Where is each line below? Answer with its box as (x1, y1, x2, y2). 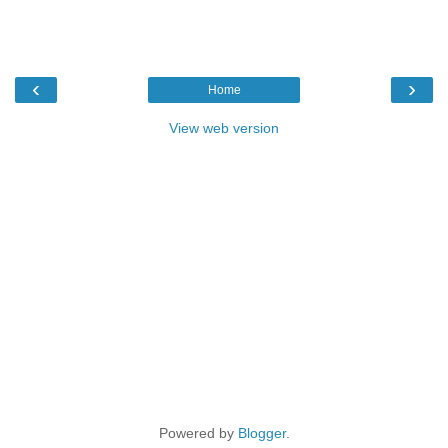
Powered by (158, 425, 238, 442)
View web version (169, 120, 279, 137)
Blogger (237, 425, 286, 442)
